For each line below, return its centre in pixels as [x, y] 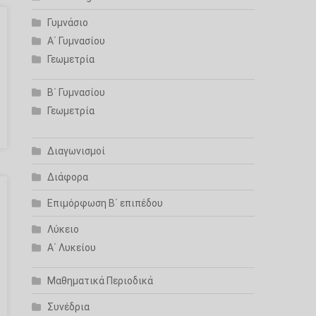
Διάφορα [68, 177]
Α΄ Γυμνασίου [77, 41]
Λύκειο [63, 229]
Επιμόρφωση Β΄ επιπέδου [105, 203]
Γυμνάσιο [68, 23]
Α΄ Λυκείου [72, 248]
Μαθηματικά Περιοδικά [101, 281]
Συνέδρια [69, 307]
